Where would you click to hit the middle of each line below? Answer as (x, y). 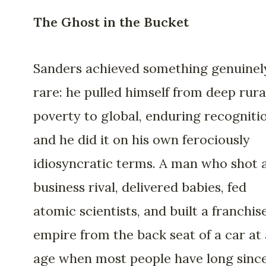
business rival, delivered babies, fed (140, 187)
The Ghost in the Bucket (111, 22)
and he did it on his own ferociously (142, 140)
